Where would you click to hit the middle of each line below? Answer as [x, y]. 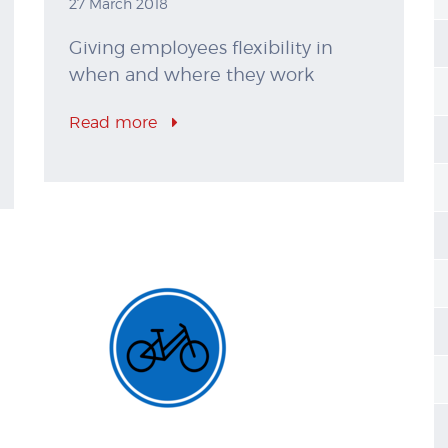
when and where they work [191, 76]
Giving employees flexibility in [201, 49]
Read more [115, 123]
